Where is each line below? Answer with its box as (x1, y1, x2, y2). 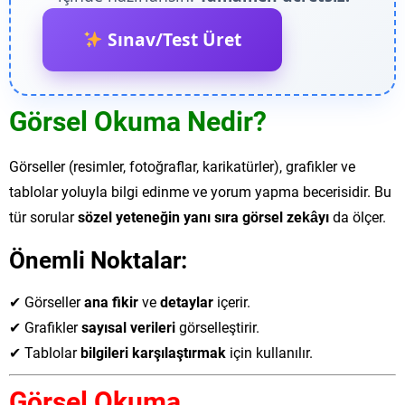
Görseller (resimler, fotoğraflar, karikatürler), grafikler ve (9, 156, 355, 175)
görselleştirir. (175, 317, 259, 336)
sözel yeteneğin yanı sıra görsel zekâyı (78, 207, 329, 226)
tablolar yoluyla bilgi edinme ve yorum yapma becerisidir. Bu (9, 182, 391, 201)
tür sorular (9, 207, 78, 226)
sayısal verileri (81, 317, 175, 336)
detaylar (160, 292, 213, 311)
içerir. (213, 292, 250, 311)
